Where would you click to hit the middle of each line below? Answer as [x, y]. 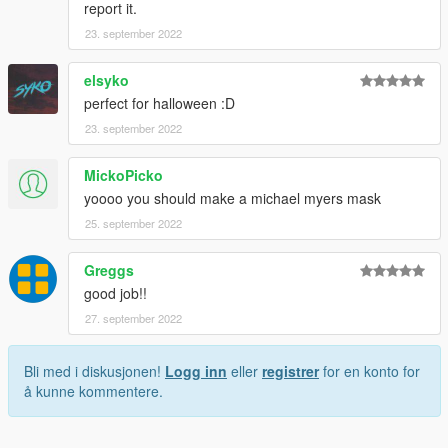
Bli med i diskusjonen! [94, 371]
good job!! [115, 293]
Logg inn [196, 371]
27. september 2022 [133, 318]
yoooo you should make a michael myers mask [232, 198]
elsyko [106, 80]
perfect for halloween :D [159, 103]
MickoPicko [123, 175]
